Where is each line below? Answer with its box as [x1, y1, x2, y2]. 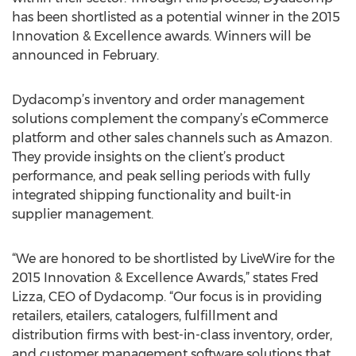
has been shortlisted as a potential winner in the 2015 [12, 10, 340, 25]
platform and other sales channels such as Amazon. [12, 130, 332, 145]
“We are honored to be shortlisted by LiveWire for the [12, 251, 335, 266]
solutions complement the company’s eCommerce [12, 111, 328, 126]
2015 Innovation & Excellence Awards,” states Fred [12, 270, 319, 285]
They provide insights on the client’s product [12, 149, 284, 164]
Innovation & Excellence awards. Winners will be [12, 29, 311, 44]
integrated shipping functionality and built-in [12, 188, 292, 203]
